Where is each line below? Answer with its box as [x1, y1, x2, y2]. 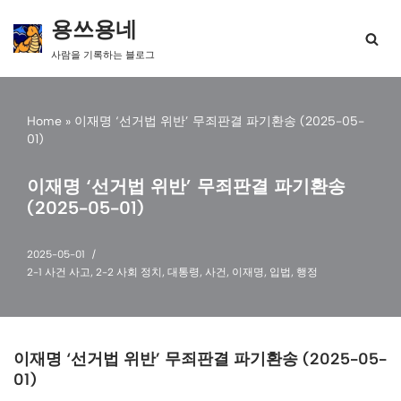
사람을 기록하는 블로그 [51, 49, 155, 61]
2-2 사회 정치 [96, 266, 162, 278]
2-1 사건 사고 [27, 266, 90, 278]
